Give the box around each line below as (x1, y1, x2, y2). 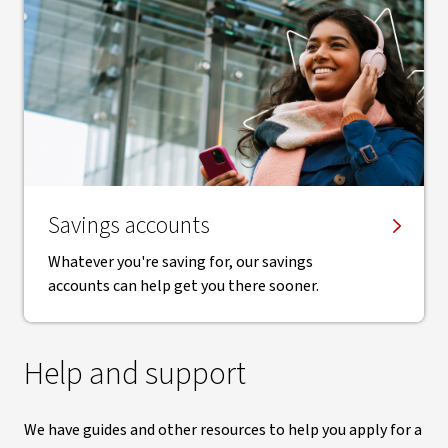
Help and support (24, 351, 246, 397)
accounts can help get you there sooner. (48, 275, 319, 297)
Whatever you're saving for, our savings (48, 251, 313, 273)
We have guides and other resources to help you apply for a (24, 419, 422, 441)
